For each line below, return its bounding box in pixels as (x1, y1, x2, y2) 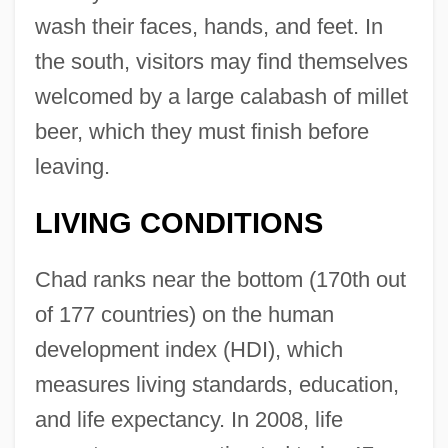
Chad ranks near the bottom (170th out (34, 266, 406, 292)
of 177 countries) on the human (34, 301, 334, 327)
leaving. (34, 153, 110, 179)
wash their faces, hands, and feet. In (34, 13, 383, 39)
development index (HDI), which (34, 336, 343, 362)
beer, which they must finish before (34, 118, 369, 144)
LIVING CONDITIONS (34, 206, 323, 239)
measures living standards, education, (34, 371, 399, 397)
